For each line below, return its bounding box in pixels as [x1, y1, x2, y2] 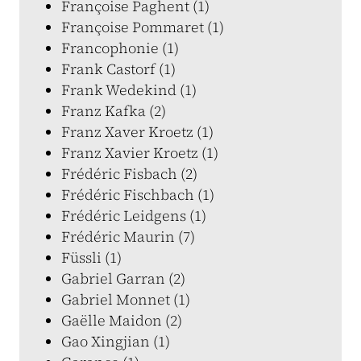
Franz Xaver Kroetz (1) [61, 122, 214, 142]
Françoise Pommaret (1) [61, 17, 224, 37]
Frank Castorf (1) [61, 59, 176, 79]
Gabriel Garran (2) [61, 268, 185, 288]
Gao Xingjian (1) [61, 331, 170, 351]
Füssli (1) [61, 247, 122, 268]
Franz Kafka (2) [61, 101, 166, 121]
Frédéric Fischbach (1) [61, 185, 214, 205]
